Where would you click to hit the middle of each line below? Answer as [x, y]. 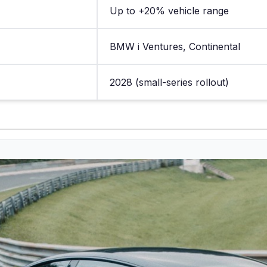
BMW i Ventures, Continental [175, 46]
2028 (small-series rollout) [169, 82]
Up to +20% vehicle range [169, 10]
